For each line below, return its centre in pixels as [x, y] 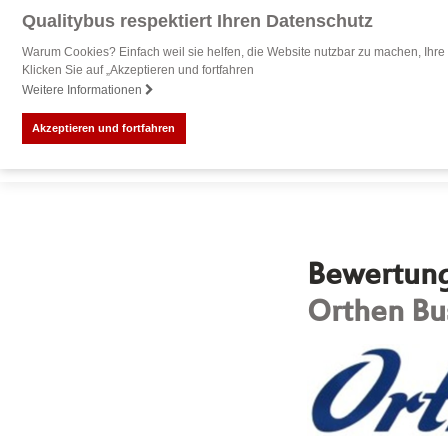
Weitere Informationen [83, 90]
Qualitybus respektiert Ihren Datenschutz [197, 21]
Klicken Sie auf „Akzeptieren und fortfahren [137, 70]
